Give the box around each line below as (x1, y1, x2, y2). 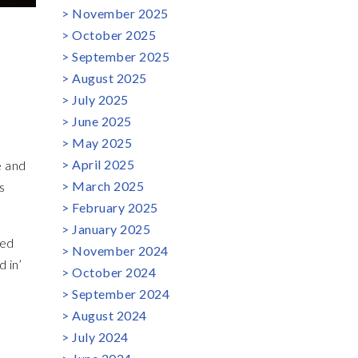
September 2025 (72, 49, 169, 64)
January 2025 (72, 221, 150, 237)
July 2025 (72, 92, 129, 107)
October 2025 (72, 27, 156, 42)
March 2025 (72, 178, 144, 193)
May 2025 (72, 135, 132, 150)
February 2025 (72, 200, 158, 215)
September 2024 (72, 286, 169, 301)
